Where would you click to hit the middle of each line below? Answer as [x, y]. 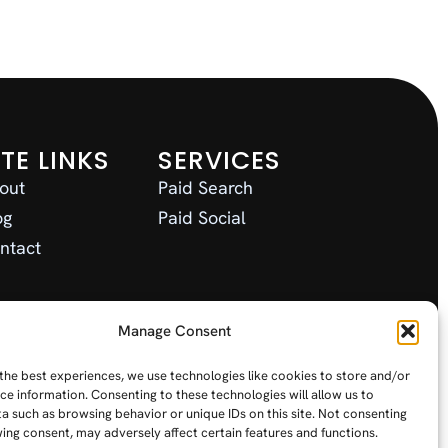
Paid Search [205, 188]
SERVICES [219, 161]
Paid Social [201, 218]
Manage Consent [175, 331]
